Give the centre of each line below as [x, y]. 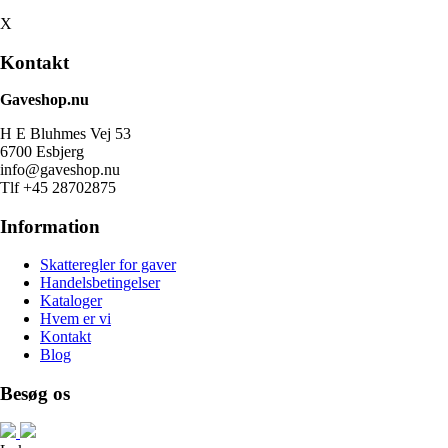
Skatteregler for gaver [108, 264]
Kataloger [71, 300]
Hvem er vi [75, 318]
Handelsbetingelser [100, 282]
